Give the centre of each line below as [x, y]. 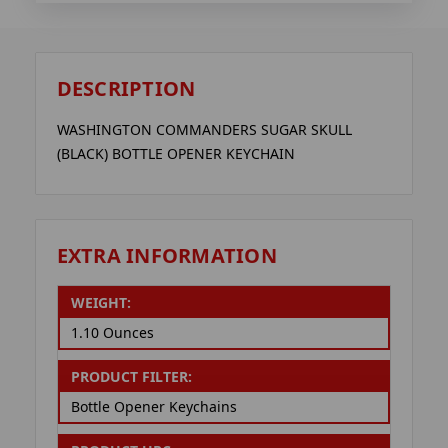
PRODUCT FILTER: [131, 377]
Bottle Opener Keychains [153, 407]
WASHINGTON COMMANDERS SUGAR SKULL [204, 130]
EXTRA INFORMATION [166, 255]
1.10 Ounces [112, 333]
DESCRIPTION [126, 89]
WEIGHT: [100, 303]
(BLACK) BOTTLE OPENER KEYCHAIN [175, 154]
